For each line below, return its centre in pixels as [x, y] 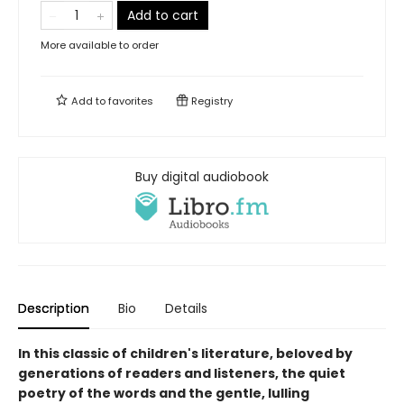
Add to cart [163, 15]
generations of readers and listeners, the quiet [182, 374]
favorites [131, 101]
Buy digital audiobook [202, 177]
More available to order [100, 45]
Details [186, 309]
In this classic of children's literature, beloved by [185, 354]
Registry [211, 101]
